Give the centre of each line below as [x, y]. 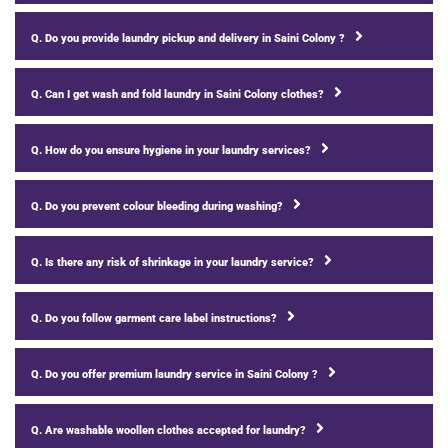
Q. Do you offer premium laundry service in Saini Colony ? [174, 374]
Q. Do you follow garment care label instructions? [154, 318]
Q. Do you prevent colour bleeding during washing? [157, 206]
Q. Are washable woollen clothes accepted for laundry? [168, 430]
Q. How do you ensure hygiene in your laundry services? [171, 150]
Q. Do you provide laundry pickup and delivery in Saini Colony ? [188, 38]
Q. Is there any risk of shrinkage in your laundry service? [172, 262]
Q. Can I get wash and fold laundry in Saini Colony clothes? [177, 94]
